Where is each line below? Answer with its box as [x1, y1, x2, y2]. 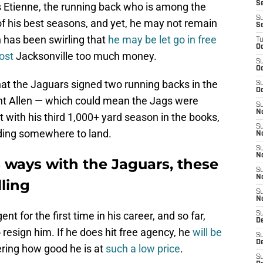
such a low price [106, 242, 180, 255]
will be [193, 226, 222, 239]
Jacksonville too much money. [14, 50, 157, 63]
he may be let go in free [106, 33, 217, 46]
